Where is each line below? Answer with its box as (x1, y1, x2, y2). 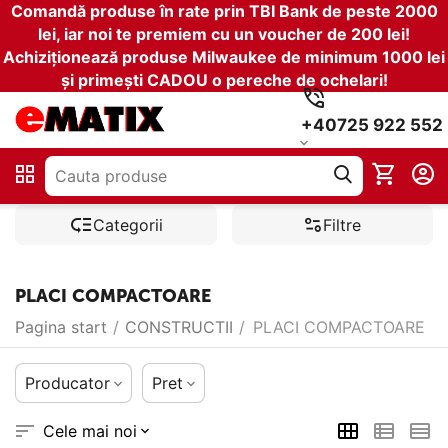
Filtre (323, 215, 362, 235)
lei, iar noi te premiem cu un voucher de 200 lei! (38, 24, 410, 44)
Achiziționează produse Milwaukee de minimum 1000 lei (3, 47, 445, 67)
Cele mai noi (43, 421, 137, 441)
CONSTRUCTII (125, 317, 233, 337)
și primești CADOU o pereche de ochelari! (60, 70, 388, 90)
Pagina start (15, 317, 107, 337)
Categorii (92, 215, 163, 235)
